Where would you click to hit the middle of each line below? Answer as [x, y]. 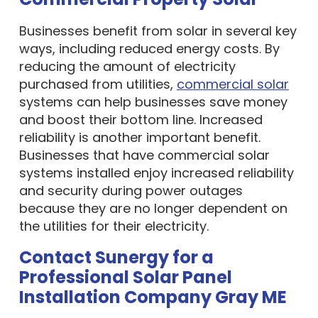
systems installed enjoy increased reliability [156, 173]
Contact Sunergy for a [116, 257]
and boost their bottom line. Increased [141, 120]
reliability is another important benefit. [139, 137]
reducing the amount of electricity [127, 66]
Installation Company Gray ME [153, 297]
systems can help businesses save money [153, 102]
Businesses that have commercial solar [144, 155]
